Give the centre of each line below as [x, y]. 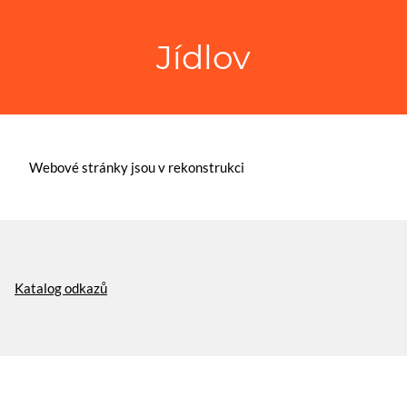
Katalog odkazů [61, 288]
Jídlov [203, 57]
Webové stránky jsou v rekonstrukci [137, 167]
